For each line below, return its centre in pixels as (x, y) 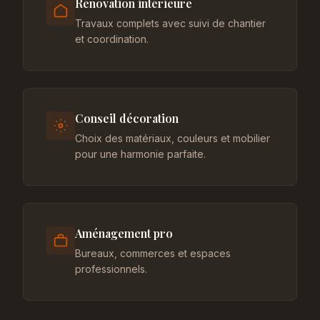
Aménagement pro (124, 233)
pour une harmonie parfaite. (140, 154)
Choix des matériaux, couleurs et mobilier (172, 138)
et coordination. (112, 39)
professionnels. (111, 269)
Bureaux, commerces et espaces (153, 253)
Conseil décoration (127, 118)
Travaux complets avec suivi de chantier (170, 23)
